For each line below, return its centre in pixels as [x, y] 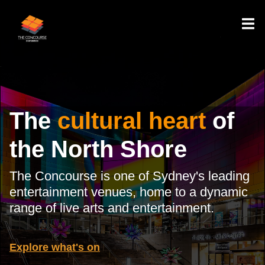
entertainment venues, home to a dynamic [129, 192]
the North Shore [98, 149]
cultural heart [132, 121]
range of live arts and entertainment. [112, 208]
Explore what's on [55, 247]
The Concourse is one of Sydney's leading [130, 176]
